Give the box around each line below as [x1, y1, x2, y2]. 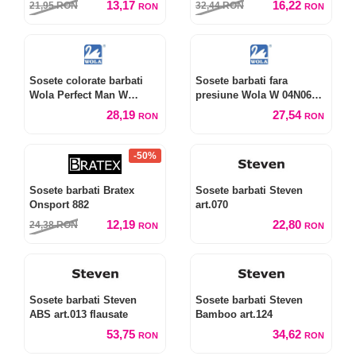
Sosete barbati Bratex [29, 184, 134, 196]
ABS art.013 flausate [29, 308, 128, 320]
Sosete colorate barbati [29, 75, 143, 87]
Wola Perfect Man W [29, 89, 128, 101]
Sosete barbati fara [195, 75, 288, 87]
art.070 [195, 199, 228, 211]
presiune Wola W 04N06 [195, 89, 311, 101]
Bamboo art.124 [195, 308, 273, 320]
